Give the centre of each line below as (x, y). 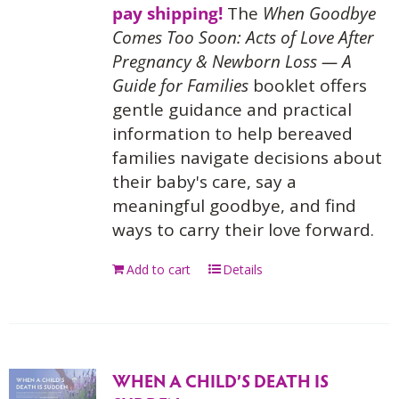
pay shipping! (167, 13)
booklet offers (307, 85)
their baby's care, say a (204, 182)
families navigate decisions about (247, 158)
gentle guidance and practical (232, 110)
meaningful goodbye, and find (234, 206)
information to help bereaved (232, 134)
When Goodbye (319, 13)
